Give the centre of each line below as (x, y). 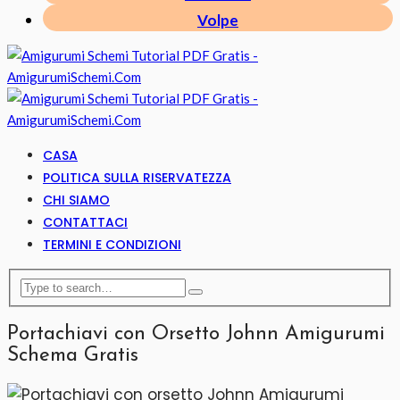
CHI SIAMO (76, 200)
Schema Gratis (73, 355)
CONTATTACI (85, 223)
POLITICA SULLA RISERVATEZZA (137, 178)
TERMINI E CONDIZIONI (112, 245)
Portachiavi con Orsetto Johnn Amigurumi (196, 334)
